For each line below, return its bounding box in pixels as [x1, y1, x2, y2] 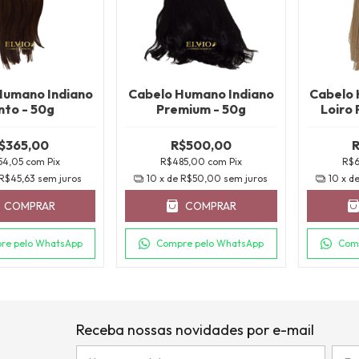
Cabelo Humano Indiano [127, 86, 274, 103]
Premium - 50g [155, 101, 246, 118]
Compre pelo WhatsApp [156, 237, 264, 250]
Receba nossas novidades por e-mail [75, 321, 314, 340]
